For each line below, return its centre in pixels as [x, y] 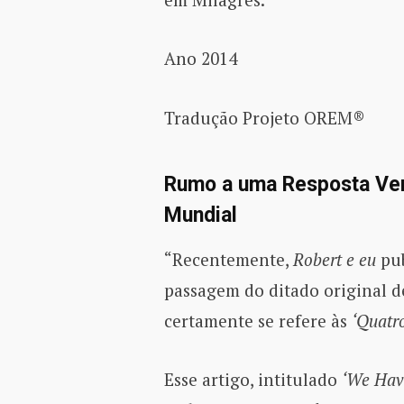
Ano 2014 [200, 59]
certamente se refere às [257, 320]
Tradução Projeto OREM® [264, 117]
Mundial [200, 216]
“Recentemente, [228, 259]
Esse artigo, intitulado [252, 380]
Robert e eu [334, 259]
